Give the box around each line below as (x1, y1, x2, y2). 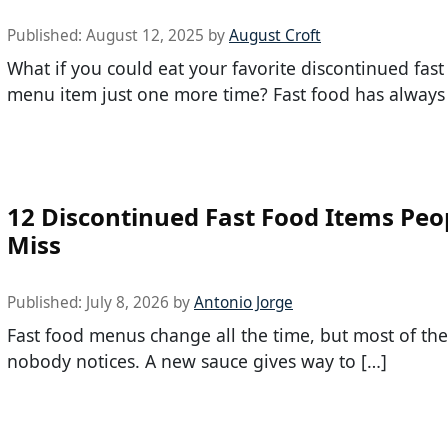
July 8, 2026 (86, 292, 169, 314)
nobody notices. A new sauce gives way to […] (7, 349, 387, 374)
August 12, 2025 (86, 24, 204, 46)
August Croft (229, 24, 321, 46)
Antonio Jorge (194, 292, 293, 314)
